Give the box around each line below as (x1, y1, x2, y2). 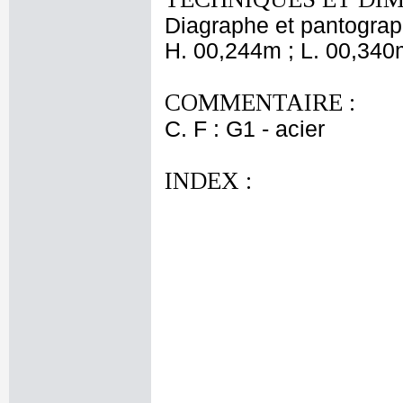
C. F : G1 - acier (165, 117, 325, 141)
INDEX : (165, 167, 252, 194)
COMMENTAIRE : (165, 89, 355, 116)
